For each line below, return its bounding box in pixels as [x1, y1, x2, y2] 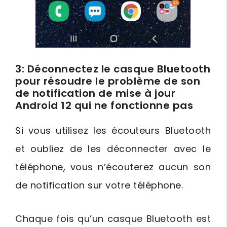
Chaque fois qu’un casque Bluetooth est [15, 212, 211, 225]
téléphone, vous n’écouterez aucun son [15, 161, 211, 174]
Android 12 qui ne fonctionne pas [15, 98, 193, 113]
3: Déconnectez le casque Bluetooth [15, 62, 210, 77]
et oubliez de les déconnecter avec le [15, 142, 211, 156]
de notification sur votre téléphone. [15, 179, 183, 192]
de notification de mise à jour [15, 86, 175, 101]
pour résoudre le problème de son [15, 74, 200, 89]
